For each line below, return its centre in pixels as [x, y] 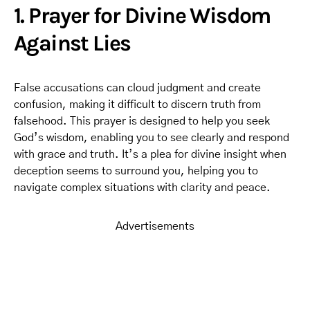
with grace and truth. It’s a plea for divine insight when [150, 154]
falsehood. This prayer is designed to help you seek [142, 121]
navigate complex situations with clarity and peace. [142, 188]
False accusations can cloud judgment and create [137, 88]
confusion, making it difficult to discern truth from [137, 104]
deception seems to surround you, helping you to [136, 171]
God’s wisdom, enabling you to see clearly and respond [152, 138]
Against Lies [72, 43]
